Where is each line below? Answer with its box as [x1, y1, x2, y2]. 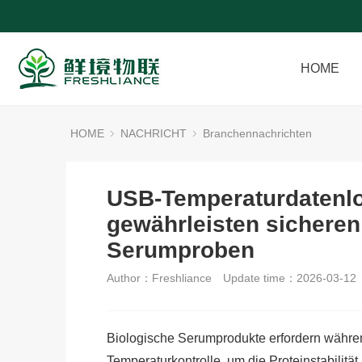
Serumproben [107, 238, 255, 263]
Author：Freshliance [107, 271, 212, 284]
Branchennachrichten [203, 127, 312, 140]
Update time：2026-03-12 [223, 271, 356, 284]
